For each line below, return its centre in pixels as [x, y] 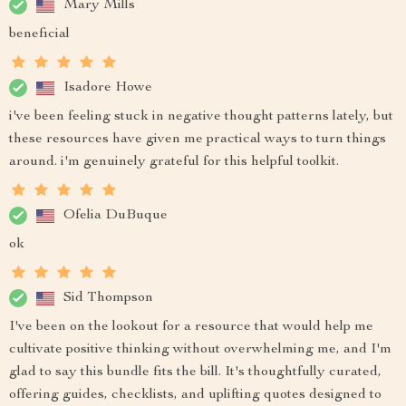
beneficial [39, 34]
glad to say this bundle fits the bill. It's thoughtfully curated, [195, 372]
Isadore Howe [108, 87]
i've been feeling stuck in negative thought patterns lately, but [201, 117]
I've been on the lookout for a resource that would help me [191, 327]
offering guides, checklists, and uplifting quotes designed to [195, 395]
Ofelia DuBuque [116, 215]
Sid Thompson [108, 298]
